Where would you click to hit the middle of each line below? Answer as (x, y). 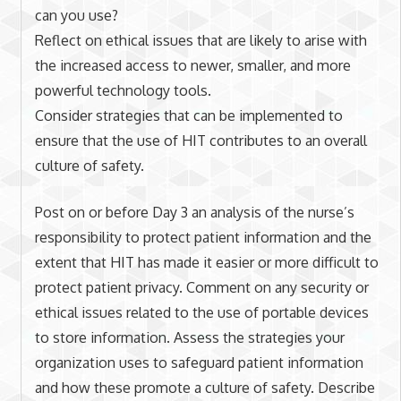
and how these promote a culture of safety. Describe (205, 387)
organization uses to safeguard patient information (199, 362)
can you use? (76, 15)
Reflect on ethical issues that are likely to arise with (200, 40)
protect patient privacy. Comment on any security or (201, 287)
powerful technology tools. (123, 90)
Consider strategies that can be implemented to (188, 115)
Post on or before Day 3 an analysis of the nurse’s (194, 212)
